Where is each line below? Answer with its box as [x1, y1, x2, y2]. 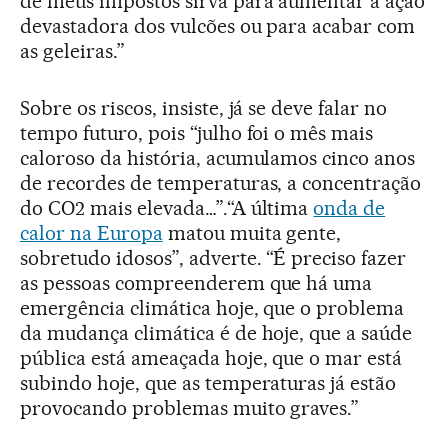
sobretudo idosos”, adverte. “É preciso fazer [20, 246, 407, 271]
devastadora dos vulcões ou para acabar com [20, 14, 416, 39]
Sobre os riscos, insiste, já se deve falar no [20, 96, 388, 121]
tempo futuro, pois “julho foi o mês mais [20, 121, 374, 146]
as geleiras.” [20, 39, 125, 64]
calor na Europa [20, 221, 163, 246]
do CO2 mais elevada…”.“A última [20, 196, 314, 221]
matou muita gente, [162, 221, 342, 246]
